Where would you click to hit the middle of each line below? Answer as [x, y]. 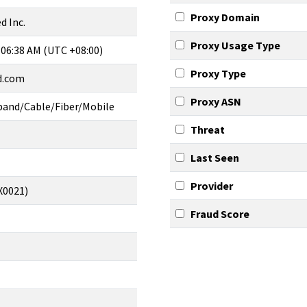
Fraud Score [220, 214]
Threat [208, 130]
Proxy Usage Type [235, 45]
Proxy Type [218, 73]
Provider [212, 186]
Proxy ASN [216, 101]
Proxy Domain [225, 17]
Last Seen [215, 158]
